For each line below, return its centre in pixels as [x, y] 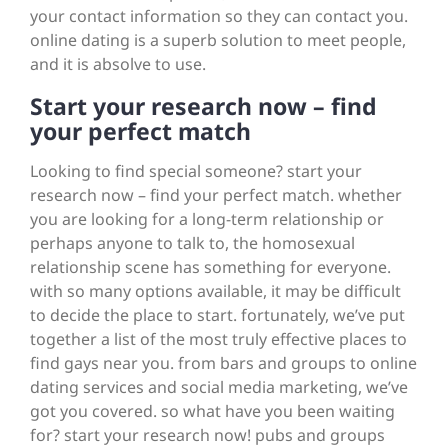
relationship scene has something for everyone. [210, 267]
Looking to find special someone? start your [196, 171]
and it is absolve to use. [118, 64]
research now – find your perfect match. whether [216, 195]
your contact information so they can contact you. [219, 16]
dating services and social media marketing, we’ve [219, 387]
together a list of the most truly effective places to [218, 339]
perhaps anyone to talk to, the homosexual [192, 243]
